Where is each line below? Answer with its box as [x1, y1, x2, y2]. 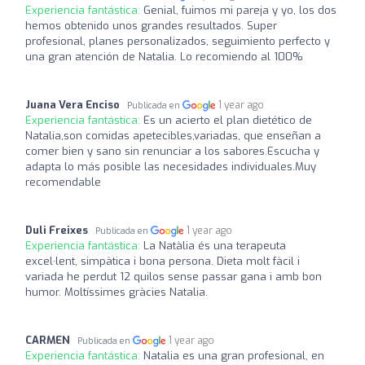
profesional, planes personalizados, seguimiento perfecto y [25, 33, 330, 48]
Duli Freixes [25, 222, 88, 237]
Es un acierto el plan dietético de [143, 112, 312, 127]
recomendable [25, 174, 101, 189]
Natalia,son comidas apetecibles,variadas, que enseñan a [25, 128, 321, 143]
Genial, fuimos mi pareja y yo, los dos [143, 2, 336, 17]
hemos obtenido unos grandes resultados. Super [25, 18, 277, 33]
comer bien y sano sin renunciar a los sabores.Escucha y [25, 143, 319, 158]
